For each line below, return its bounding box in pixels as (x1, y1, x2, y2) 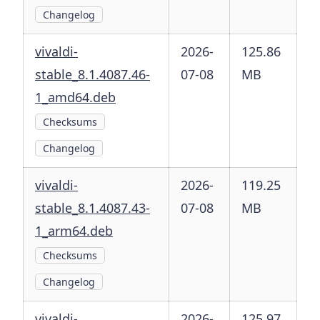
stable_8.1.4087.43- (35, 199, 150, 217)
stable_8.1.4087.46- (35, 66, 150, 84)
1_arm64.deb (35, 222, 113, 240)
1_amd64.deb (35, 89, 116, 106)
